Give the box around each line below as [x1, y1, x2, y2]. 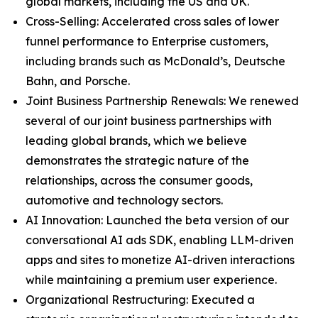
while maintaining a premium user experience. [26, 273, 277, 287]
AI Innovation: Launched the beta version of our [26, 213, 289, 227]
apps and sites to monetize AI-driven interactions [26, 253, 295, 267]
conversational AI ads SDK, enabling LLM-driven [26, 233, 294, 247]
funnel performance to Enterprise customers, [26, 34, 268, 48]
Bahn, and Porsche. [26, 74, 130, 88]
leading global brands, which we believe [26, 133, 247, 148]
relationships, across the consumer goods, [26, 173, 253, 187]
